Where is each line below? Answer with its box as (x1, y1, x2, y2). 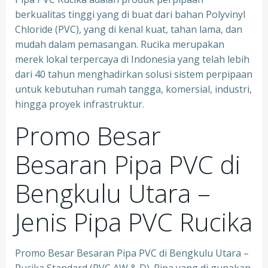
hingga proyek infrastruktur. (15, 98, 144, 111)
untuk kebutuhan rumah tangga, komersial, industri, (15, 83, 252, 96)
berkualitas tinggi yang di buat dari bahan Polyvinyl (15, 8, 245, 21)
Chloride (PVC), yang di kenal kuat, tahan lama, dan (15, 23, 242, 36)
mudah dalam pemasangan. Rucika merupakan (15, 38, 224, 51)
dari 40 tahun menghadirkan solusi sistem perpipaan (15, 68, 252, 81)
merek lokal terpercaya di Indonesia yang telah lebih (15, 53, 249, 66)
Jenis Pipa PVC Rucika (15, 205, 252, 239)
